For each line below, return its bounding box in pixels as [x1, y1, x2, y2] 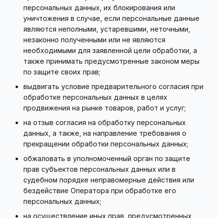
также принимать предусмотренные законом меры [23, 57, 200, 65]
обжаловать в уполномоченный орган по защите [23, 154, 190, 163]
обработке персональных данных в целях [23, 93, 167, 101]
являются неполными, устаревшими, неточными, [23, 25, 190, 33]
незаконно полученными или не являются [23, 36, 165, 44]
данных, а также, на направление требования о [23, 129, 186, 137]
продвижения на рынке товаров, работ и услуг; [23, 104, 186, 112]
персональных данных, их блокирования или [23, 3, 175, 12]
